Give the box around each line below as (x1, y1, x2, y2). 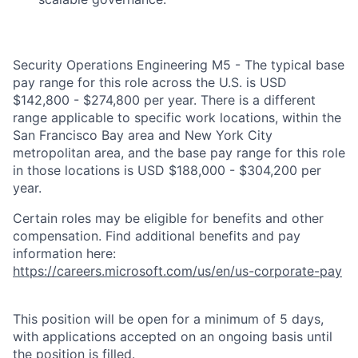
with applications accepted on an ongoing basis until (13, 328, 332, 344)
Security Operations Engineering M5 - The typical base (13, 57, 344, 73)
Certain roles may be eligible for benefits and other (13, 210, 324, 226)
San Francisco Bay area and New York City (13, 127, 272, 143)
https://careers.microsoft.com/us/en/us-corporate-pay (13, 263, 342, 279)
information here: (13, 245, 116, 261)
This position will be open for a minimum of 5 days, (13, 311, 324, 327)
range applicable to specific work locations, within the (13, 109, 341, 125)
